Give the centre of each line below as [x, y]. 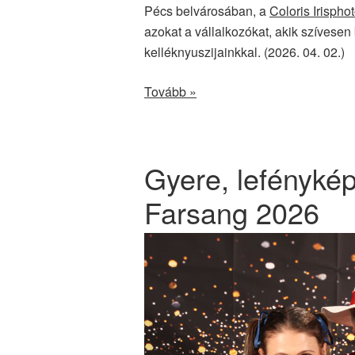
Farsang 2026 [232, 212]
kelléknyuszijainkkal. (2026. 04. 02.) [244, 52]
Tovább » [170, 92]
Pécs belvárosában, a [207, 11]
